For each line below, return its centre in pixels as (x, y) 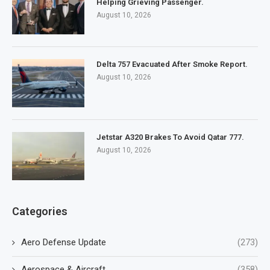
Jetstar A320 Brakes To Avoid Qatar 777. (170, 137)
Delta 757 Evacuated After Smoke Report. (172, 64)
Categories (40, 212)
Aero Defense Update (64, 243)
